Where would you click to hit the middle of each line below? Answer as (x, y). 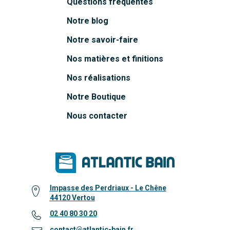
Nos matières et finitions (115, 59)
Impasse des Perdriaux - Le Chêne (108, 188)
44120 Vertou (72, 197)
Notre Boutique (96, 97)
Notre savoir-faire (102, 40)
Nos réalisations (99, 78)
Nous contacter (97, 116)
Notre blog (88, 21)
